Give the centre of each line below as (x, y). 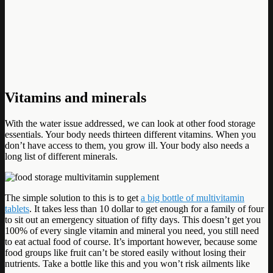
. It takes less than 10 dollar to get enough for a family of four (147, 208)
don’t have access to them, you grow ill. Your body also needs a (127, 145)
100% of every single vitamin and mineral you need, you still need (132, 230)
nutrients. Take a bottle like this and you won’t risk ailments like (127, 263)
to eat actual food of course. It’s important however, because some (131, 241)
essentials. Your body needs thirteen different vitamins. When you (130, 134)
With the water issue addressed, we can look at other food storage (130, 123)
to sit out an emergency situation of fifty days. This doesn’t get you (133, 219)
